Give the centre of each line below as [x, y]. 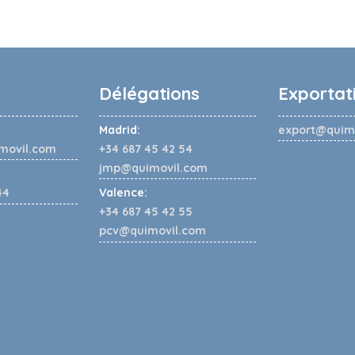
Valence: [123, 193]
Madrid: [120, 130]
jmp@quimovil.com [153, 168]
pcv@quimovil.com [153, 231]
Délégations [149, 93]
